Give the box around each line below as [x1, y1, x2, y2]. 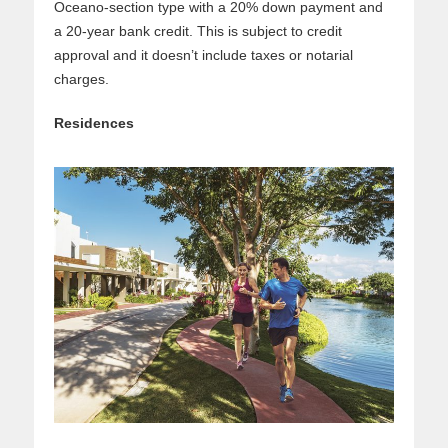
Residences [54, 115, 134, 132]
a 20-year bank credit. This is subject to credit [54, 23, 342, 40]
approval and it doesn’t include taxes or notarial [54, 47, 353, 64]
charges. [54, 71, 109, 88]
